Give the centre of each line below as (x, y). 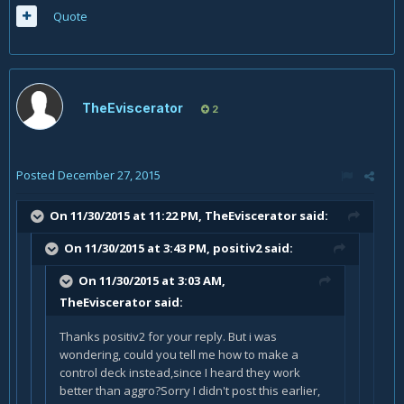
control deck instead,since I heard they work (180, 372)
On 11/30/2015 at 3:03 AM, (152, 280)
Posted (37, 174)
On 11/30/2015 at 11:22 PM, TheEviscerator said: (189, 215)
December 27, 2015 (109, 174)
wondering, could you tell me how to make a (179, 354)
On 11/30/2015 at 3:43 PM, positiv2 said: (179, 248)
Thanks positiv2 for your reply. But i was (168, 336)
